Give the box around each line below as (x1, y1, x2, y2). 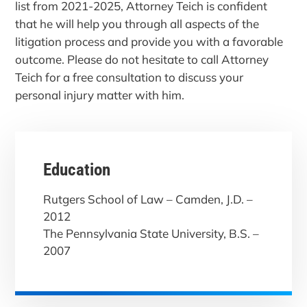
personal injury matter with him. (15, 87, 185, 102)
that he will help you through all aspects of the (15, 16, 260, 31)
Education (42, 160, 110, 180)
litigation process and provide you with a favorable (15, 34, 284, 49)
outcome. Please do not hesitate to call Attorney (15, 51, 269, 66)
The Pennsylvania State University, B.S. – (42, 225, 259, 241)
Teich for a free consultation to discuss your (15, 69, 244, 84)
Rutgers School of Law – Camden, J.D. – (42, 191, 253, 206)
